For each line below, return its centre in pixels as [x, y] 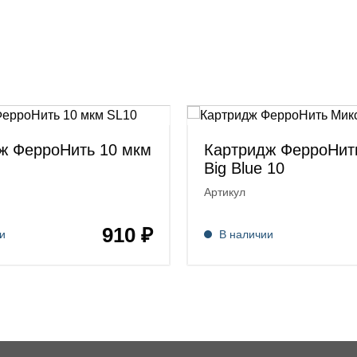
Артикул [225, 192]
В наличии [246, 234]
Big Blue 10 [244, 168]
